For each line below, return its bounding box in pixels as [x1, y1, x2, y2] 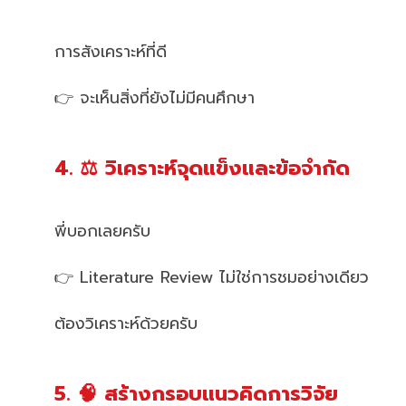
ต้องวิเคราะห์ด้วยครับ [54, 311, 198, 335]
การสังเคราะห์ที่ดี [54, 40, 167, 64]
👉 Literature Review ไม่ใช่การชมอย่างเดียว [54, 265, 369, 289]
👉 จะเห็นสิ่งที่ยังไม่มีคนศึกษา [54, 86, 255, 111]
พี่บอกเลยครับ [54, 218, 150, 243]
